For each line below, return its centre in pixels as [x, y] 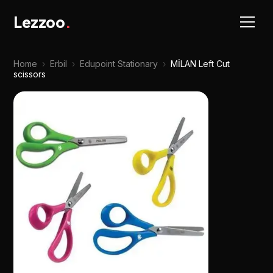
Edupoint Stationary [119, 64]
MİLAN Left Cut [200, 64]
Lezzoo [39, 22]
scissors [30, 74]
